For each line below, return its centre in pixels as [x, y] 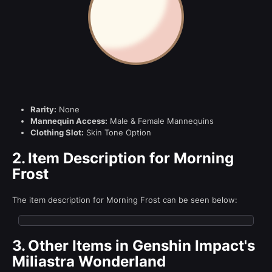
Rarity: [43, 109]
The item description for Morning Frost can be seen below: [125, 199]
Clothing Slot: [57, 132]
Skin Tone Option [117, 132]
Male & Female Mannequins [161, 121]
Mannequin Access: [69, 121]
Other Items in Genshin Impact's [141, 245]
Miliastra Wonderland [89, 261]
